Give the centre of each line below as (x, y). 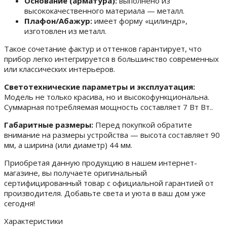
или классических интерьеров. (60, 69)
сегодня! (20, 203)
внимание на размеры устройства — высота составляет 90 (112, 135)
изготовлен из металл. (65, 31)
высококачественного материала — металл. (104, 11)
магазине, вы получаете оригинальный (75, 173)
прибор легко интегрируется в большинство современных (111, 59)
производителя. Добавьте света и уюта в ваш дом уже (105, 193)
